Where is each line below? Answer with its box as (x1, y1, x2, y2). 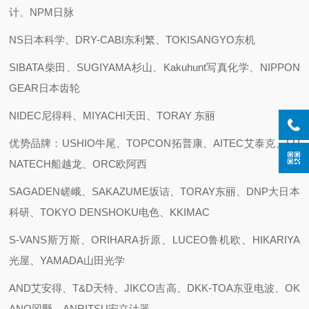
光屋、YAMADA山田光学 (9, 255, 126, 266)
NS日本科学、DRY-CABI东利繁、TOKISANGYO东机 (9, 34, 256, 46)
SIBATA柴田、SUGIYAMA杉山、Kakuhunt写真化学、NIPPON (9, 61, 300, 73)
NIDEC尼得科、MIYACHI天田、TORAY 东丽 (9, 110, 216, 121)
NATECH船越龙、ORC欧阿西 (9, 158, 148, 170)
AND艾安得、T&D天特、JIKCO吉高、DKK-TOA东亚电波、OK (9, 282, 300, 294)
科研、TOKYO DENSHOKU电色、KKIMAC (9, 206, 210, 218)
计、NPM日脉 (9, 6, 74, 18)
